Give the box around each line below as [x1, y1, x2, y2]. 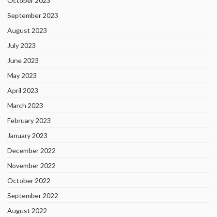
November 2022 [7, 161, 56, 170]
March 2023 [7, 101, 43, 109]
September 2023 [7, 11, 58, 19]
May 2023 [7, 71, 37, 79]
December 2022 [7, 146, 56, 155]
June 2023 [7, 56, 39, 64]
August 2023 [7, 26, 47, 34]
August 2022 [7, 206, 47, 215]
